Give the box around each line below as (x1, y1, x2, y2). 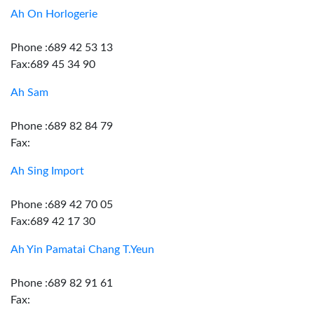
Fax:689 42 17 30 (11, 216, 95, 227)
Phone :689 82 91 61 (11, 278, 113, 289)
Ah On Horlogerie (11, 8, 97, 20)
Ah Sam (11, 87, 48, 98)
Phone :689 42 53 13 (11, 42, 113, 53)
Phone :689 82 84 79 (11, 121, 113, 132)
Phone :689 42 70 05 (11, 199, 113, 210)
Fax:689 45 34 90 (11, 59, 95, 70)
